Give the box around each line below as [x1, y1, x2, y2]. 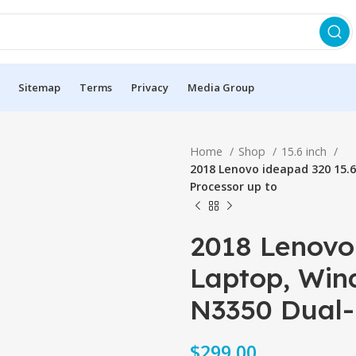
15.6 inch [281, 144, 330, 159]
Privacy [131, 79, 168, 95]
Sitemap [18, 79, 60, 95]
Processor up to [190, 179, 277, 194]
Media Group [188, 79, 254, 95]
